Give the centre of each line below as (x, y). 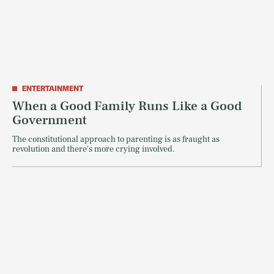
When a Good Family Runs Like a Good (127, 106)
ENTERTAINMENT (53, 89)
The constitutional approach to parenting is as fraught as (116, 140)
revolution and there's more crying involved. (94, 150)
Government (50, 120)
